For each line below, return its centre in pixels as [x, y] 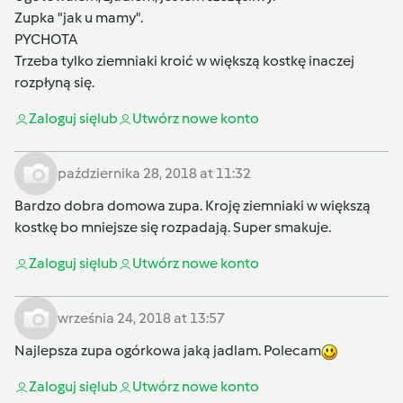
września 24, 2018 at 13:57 [141, 318]
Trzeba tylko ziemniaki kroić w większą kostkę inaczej [184, 61]
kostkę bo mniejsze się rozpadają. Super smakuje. [173, 228]
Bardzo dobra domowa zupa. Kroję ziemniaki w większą [193, 206]
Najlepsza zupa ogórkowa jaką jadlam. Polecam [168, 351]
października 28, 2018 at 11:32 [154, 174]
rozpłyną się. [54, 83]
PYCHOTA [46, 40]
